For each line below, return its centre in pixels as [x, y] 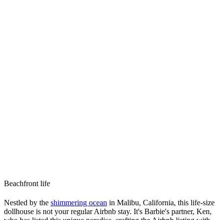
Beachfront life [27, 183]
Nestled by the [27, 203]
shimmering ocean [79, 203]
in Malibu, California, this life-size [161, 203]
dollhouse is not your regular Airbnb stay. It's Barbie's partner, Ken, [108, 212]
